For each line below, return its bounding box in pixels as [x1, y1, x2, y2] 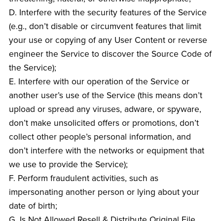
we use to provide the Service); [8, 159, 128, 170]
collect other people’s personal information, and [8, 132, 191, 143]
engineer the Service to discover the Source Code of [8, 49, 212, 60]
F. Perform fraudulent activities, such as [8, 173, 158, 184]
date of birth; [8, 201, 57, 212]
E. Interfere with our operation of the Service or [8, 76, 189, 87]
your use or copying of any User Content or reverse [8, 35, 207, 46]
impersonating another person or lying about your [8, 187, 199, 198]
